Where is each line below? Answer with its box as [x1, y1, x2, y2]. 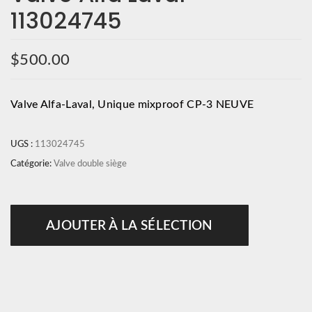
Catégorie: [10, 159, 54, 169]
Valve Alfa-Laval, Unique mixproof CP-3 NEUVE [10, 98, 254, 110]
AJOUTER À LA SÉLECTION [46, 219, 213, 233]
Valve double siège [54, 159, 127, 169]
